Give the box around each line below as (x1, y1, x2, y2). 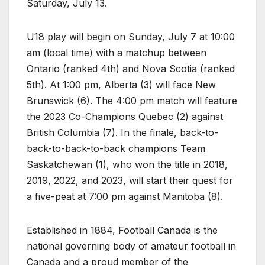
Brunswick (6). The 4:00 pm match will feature (27, 94, 237, 106)
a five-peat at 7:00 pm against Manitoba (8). (27, 190, 223, 202)
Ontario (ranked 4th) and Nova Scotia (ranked (27, 62, 235, 75)
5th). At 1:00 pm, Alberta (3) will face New (27, 78, 216, 91)
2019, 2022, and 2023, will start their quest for (27, 174, 233, 186)
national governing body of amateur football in (27, 240, 236, 252)
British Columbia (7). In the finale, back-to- (27, 126, 218, 138)
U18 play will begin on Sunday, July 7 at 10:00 (27, 30, 235, 43)
